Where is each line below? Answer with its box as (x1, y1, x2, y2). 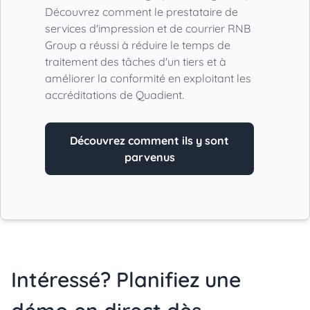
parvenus (124, 149, 175, 164)
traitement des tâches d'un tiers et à (45, 54, 226, 69)
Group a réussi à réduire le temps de (45, 37, 230, 52)
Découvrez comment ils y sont (70, 133, 229, 147)
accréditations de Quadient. (45, 87, 187, 102)
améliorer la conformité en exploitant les (45, 71, 251, 85)
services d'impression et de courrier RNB (45, 21, 250, 35)
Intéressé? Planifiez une (11, 266, 241, 293)
